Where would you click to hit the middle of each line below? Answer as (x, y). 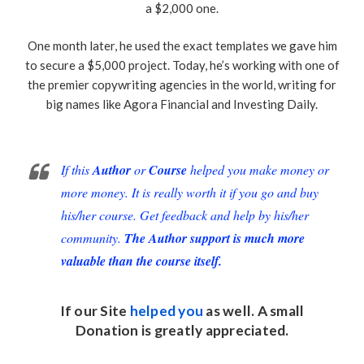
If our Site (95, 310)
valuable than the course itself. (141, 260)
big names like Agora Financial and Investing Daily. (182, 104)
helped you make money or (258, 169)
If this (77, 169)
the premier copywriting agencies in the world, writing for (182, 85)
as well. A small (254, 310)
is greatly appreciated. (214, 330)
